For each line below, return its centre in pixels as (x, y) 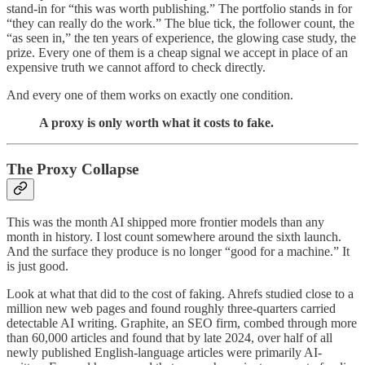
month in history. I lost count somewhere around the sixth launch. (174, 237)
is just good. (37, 266)
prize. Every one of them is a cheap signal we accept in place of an (177, 52)
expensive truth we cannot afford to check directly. (136, 67)
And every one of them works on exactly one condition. (150, 95)
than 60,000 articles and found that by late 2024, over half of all (169, 338)
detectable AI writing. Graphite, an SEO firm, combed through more (182, 323)
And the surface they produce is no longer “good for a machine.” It (178, 252)
